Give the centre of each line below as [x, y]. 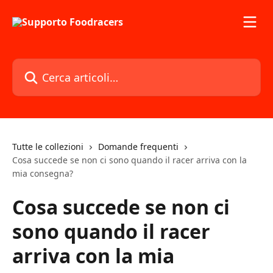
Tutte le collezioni [48, 147]
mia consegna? [43, 173]
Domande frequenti [138, 147]
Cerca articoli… [46, 65]
